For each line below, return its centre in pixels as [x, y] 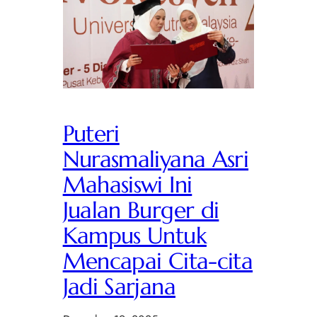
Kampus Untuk [134, 235]
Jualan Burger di [141, 210]
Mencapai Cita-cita [158, 261]
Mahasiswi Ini [127, 184]
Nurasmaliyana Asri [156, 159]
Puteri [91, 133]
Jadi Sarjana [119, 286]
